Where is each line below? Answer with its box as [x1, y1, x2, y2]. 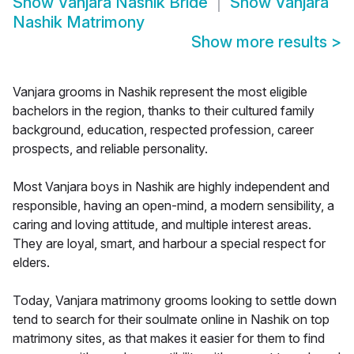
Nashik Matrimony [13, 13, 145, 32]
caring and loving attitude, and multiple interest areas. [13, 217, 311, 233]
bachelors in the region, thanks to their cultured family [13, 103, 314, 119]
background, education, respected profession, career [13, 122, 314, 138]
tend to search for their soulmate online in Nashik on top [13, 311, 330, 328]
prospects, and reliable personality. [13, 141, 208, 157]
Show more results [191, 32, 331, 52]
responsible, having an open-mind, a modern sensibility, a [13, 198, 334, 214]
